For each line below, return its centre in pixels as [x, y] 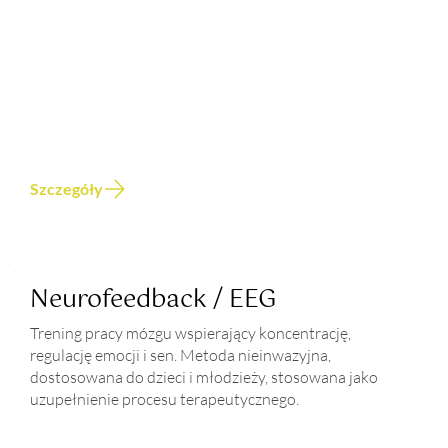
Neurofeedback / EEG [154, 300]
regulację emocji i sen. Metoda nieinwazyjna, [181, 355]
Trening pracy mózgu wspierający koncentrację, [191, 333]
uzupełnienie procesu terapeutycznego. [165, 399]
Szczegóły [66, 189]
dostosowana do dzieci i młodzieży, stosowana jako [204, 377]
